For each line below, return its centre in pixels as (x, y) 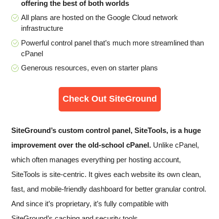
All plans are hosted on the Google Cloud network (99, 18)
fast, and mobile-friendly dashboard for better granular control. (109, 189)
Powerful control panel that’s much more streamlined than (112, 43)
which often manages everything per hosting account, (96, 159)
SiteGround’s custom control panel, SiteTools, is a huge (106, 130)
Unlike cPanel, (175, 145)
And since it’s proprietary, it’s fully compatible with (90, 203)
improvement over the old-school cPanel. (81, 145)
